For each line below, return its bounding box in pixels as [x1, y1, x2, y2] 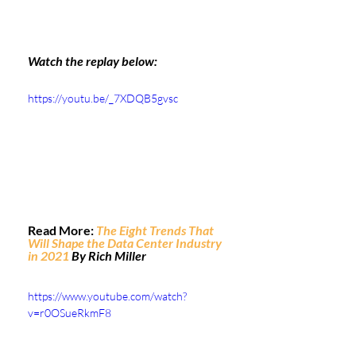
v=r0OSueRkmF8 [28, 306, 111, 320]
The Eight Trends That [96, 222, 216, 238]
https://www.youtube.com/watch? [28, 289, 187, 304]
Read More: [28, 222, 96, 238]
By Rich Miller [69, 248, 146, 264]
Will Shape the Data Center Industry [28, 235, 224, 251]
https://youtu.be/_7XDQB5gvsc [28, 91, 178, 106]
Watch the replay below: [28, 53, 157, 69]
